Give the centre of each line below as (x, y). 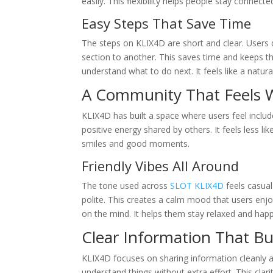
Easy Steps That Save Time (167, 23)
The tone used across (126, 186)
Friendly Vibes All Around (161, 166)
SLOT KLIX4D (197, 186)
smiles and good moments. (136, 144)
